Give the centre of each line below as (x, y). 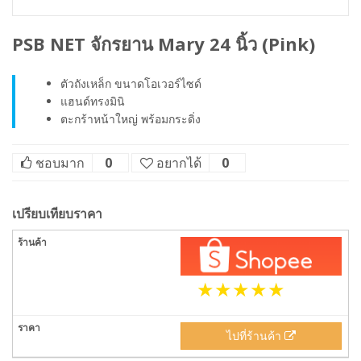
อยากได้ (179, 163)
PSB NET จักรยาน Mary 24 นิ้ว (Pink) (164, 44)
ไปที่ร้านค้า (255, 335)
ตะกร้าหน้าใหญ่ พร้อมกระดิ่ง (131, 119)
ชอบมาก (60, 163)
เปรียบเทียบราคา (57, 214)
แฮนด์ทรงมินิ (93, 101)
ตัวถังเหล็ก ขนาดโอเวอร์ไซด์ (131, 83)
